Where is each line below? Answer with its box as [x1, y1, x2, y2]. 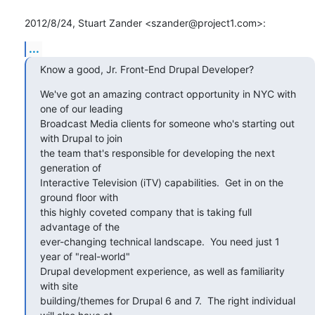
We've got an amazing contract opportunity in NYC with [40, 87, 296, 100]
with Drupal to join [40, 131, 122, 144]
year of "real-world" [40, 250, 130, 262]
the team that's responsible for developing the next [40, 146, 275, 159]
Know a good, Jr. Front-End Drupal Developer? [40, 63, 254, 75]
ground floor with [40, 191, 118, 203]
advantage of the [40, 220, 120, 233]
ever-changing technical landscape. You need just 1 [40, 235, 280, 247]
